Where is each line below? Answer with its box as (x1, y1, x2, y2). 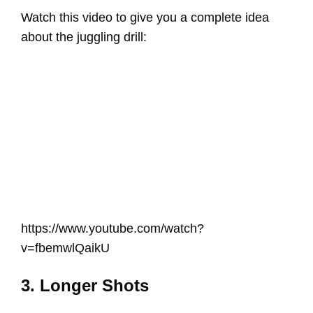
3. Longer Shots (21, 275, 149, 295)
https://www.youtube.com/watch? (21, 221, 204, 235)
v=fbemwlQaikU (21, 240, 110, 255)
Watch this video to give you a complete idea (21, 10, 269, 25)
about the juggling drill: (21, 30, 150, 45)
